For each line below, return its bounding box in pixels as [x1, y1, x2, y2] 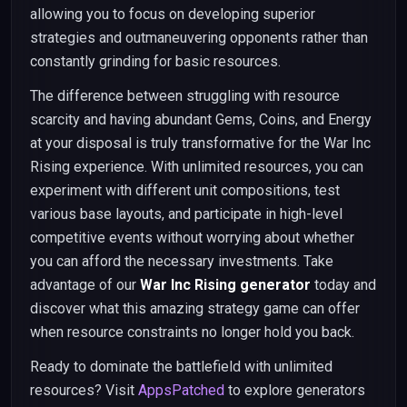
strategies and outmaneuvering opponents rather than [30, 29, 368, 46]
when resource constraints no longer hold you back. [30, 323, 354, 341]
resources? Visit [30, 382, 138, 399]
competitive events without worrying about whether [30, 229, 354, 246]
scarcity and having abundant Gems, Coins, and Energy [30, 111, 372, 128]
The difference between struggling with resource [30, 87, 340, 104]
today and [311, 276, 376, 293]
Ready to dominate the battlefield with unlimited [30, 358, 333, 375]
